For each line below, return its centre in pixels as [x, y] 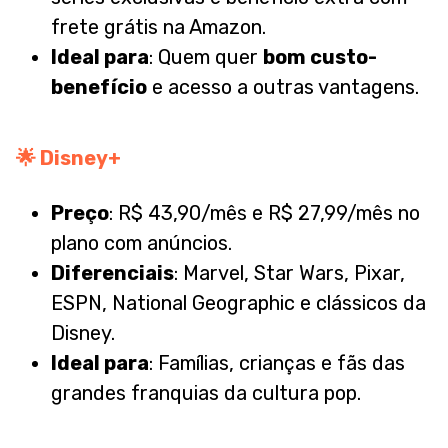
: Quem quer [206, 57]
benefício [99, 87]
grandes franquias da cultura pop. [206, 393]
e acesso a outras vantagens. [283, 87]
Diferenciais [112, 273]
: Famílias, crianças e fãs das [277, 363]
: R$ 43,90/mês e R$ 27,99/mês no [264, 213]
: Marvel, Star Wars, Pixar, [289, 273]
